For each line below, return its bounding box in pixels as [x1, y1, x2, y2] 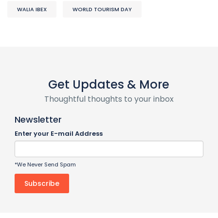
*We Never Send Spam [14, 161, 76, 169]
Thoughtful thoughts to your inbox [44, 93, 174, 105]
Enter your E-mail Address [14, 129, 103, 139]
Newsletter [14, 113, 62, 126]
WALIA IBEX [17, 5, 47, 14]
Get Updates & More [48, 76, 169, 93]
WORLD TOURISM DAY [73, 5, 132, 14]
